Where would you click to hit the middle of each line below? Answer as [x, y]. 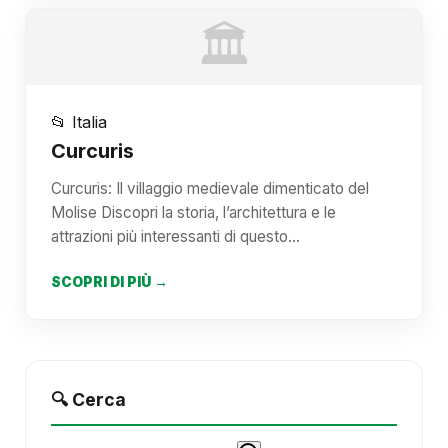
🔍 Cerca [88, 399]
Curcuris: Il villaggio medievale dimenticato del [210, 188]
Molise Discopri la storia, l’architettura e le [193, 212]
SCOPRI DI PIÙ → [109, 282]
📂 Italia [79, 122]
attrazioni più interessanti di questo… [175, 236]
